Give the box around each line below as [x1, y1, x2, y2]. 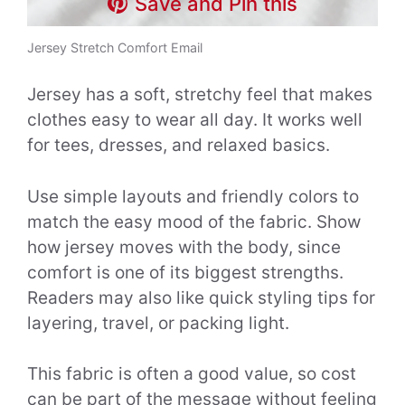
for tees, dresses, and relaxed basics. [27, 135, 330, 156]
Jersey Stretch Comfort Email [27, 39, 202, 55]
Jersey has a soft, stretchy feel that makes [27, 84, 372, 106]
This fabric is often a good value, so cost [27, 363, 356, 385]
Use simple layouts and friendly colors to [27, 185, 359, 207]
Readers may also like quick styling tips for [27, 287, 375, 308]
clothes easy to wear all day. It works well [27, 109, 363, 131]
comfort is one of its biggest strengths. [27, 261, 344, 283]
